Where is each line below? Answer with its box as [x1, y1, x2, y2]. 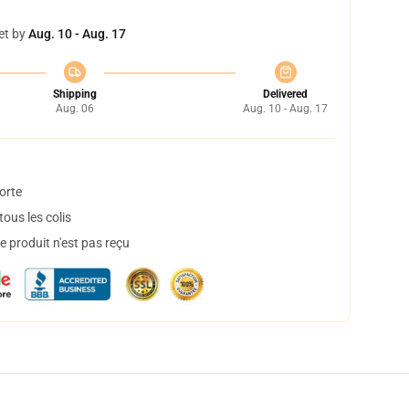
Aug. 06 [55, 102, 94, 115]
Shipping [52, 88, 97, 100]
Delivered [263, 88, 308, 100]
